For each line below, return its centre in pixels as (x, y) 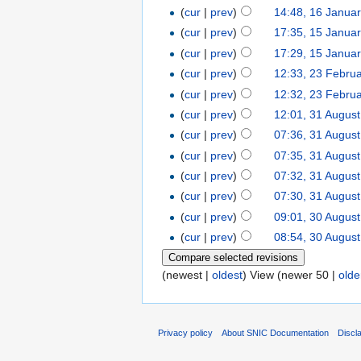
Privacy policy (185, 333)
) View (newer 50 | (290, 274)
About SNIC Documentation (276, 333)
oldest (227, 274)
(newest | (187, 274)
